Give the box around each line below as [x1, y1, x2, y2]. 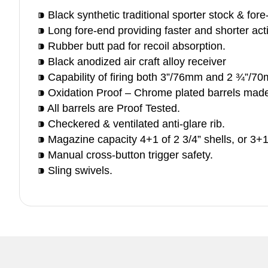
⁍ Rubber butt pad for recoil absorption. [38, 40, 226, 52]
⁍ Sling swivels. [38, 165, 112, 176]
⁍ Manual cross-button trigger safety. [38, 149, 213, 161]
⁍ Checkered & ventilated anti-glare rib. [38, 118, 225, 130]
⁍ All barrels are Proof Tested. [38, 102, 180, 114]
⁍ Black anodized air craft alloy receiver [38, 56, 229, 68]
